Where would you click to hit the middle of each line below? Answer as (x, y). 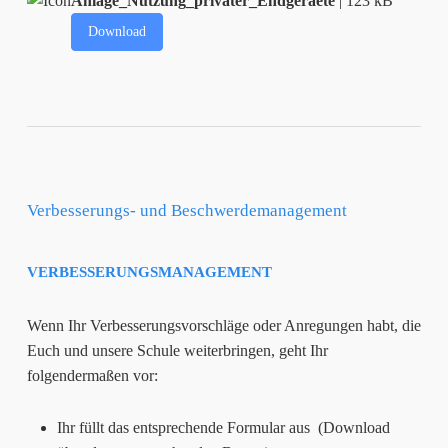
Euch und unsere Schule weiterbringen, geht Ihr (177, 350)
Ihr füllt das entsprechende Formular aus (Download (223, 427)
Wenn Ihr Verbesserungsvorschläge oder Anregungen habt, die (223, 325)
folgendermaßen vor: (92, 375)
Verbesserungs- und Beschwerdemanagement (186, 210)
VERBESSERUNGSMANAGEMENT (149, 271)
